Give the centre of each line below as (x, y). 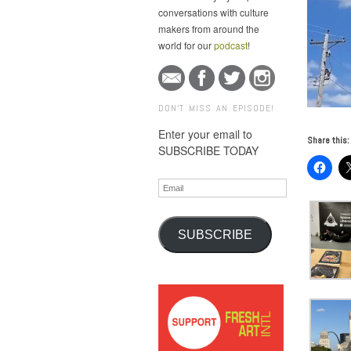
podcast (231, 45)
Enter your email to (205, 134)
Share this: (328, 140)
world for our (186, 45)
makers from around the (209, 28)
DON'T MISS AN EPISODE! (216, 109)
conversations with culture (213, 12)
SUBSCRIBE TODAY (208, 151)
